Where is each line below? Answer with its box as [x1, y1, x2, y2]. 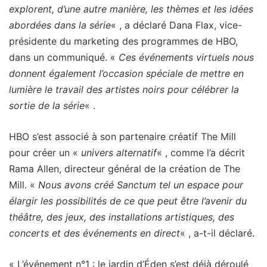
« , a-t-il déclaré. [180, 226, 254, 239]
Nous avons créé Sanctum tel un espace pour [38, 178, 243, 191]
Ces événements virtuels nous [119, 51, 254, 63]
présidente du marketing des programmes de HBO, [9, 35, 238, 47]
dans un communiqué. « [9, 51, 119, 63]
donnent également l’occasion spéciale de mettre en [9, 67, 244, 79]
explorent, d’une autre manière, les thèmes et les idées [9, 2, 253, 15]
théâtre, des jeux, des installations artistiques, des [9, 210, 234, 223]
